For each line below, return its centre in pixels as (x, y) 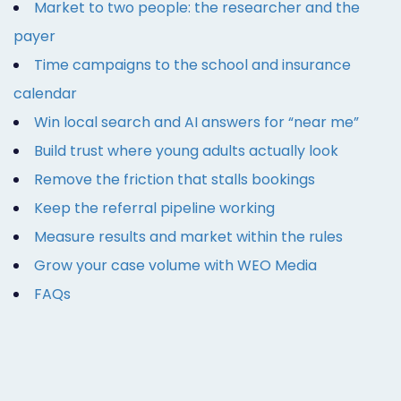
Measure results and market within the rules (188, 236)
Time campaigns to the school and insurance (192, 64)
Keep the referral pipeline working (154, 208)
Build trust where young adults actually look (186, 150)
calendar (45, 93)
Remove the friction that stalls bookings (175, 179)
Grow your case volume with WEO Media (175, 265)
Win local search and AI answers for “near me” (196, 122)
